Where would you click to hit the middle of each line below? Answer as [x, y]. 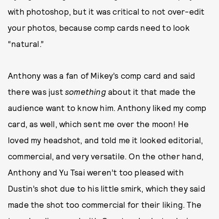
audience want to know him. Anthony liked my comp [107, 107]
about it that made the [151, 91]
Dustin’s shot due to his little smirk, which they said [107, 188]
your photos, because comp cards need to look [99, 27]
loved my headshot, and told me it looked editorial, [106, 140]
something [86, 91]
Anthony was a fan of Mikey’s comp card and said [102, 75]
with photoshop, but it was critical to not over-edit [106, 11]
